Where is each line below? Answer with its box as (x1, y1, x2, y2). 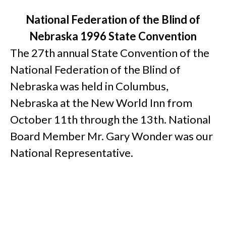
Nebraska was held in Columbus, (10, 79, 168, 93)
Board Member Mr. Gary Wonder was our (10, 129, 213, 143)
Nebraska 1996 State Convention (29, 29, 197, 43)
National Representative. (10, 146, 133, 160)
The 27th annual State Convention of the (10, 46, 209, 60)
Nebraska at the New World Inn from (10, 96, 192, 110)
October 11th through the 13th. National (10, 112, 211, 127)
